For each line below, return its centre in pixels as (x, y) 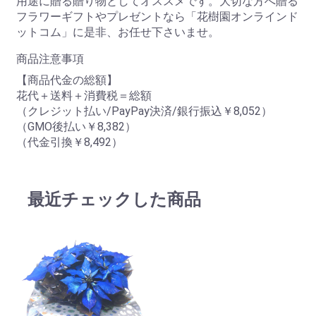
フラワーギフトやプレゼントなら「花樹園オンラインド (157, 17)
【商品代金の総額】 (67, 80)
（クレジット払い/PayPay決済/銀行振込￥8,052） (144, 111)
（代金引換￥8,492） (69, 142)
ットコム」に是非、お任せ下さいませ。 (118, 32)
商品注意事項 (50, 59)
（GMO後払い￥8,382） (76, 127)
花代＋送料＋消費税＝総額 (84, 96)
